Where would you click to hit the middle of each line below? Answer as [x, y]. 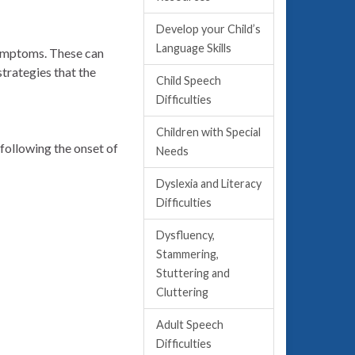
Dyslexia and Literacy [209, 183]
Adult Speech [190, 324]
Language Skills [194, 48]
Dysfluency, [185, 235]
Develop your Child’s [208, 29]
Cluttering [182, 292]
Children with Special [208, 132]
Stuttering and [193, 273]
